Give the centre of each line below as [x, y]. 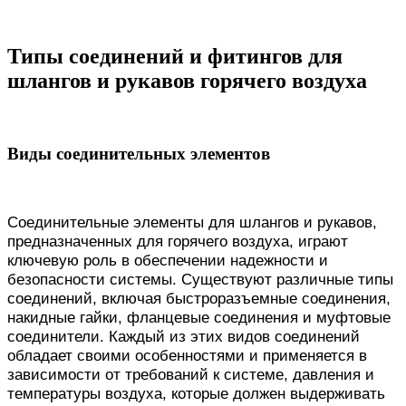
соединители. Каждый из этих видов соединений [184, 337]
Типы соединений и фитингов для [175, 56]
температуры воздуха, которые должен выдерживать [196, 394]
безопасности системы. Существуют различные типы [200, 280]
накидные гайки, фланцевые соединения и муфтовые [199, 318]
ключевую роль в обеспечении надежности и [168, 261]
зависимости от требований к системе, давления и [191, 375]
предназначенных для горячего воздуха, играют [178, 242]
